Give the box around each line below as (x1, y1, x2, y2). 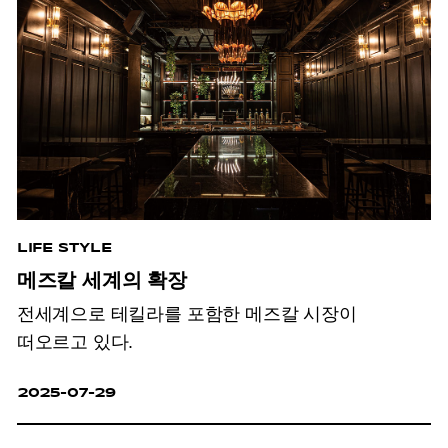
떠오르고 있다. (16, 332, 134, 353)
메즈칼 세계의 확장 (16, 268, 187, 291)
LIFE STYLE (16, 238, 112, 256)
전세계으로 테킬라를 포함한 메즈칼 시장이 (16, 304, 357, 325)
